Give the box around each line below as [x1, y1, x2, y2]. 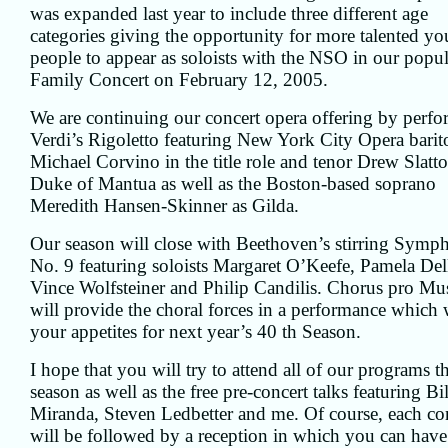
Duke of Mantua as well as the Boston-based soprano [30, 173, 436, 194]
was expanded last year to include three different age [30, 3, 428, 24]
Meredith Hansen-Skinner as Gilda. [30, 195, 299, 216]
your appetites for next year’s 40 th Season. [30, 321, 361, 342]
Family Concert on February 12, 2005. [30, 69, 328, 90]
